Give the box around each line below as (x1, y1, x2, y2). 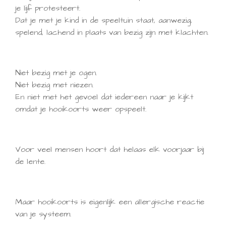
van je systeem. (15, 208, 71, 219)
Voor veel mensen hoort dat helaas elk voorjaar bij (15, 144, 204, 155)
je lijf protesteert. (15, 3, 80, 14)
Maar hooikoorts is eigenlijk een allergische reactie (15, 196, 204, 207)
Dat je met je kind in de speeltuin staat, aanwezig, (15, 15, 192, 26)
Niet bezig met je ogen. (15, 67, 97, 78)
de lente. (15, 156, 45, 167)
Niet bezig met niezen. (15, 79, 93, 90)
